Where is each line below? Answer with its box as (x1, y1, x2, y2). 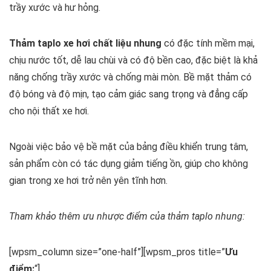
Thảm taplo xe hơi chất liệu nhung (9, 38, 162, 50)
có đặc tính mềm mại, (162, 38, 255, 50)
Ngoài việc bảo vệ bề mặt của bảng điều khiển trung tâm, (9, 141, 248, 153)
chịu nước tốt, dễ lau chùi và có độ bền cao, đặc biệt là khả (9, 54, 258, 67)
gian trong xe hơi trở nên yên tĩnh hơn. (9, 175, 168, 187)
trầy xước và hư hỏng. (9, 2, 100, 14)
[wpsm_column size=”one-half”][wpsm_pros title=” (9, 246, 225, 258)
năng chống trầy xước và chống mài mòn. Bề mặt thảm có (9, 71, 252, 83)
